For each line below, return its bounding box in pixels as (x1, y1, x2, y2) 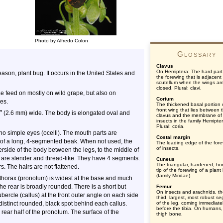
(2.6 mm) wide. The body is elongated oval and (2, 110, 130, 116)
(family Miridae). (156, 173, 192, 178)
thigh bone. (156, 211, 183, 217)
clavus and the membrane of (156, 112, 222, 118)
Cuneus (156, 156, 175, 162)
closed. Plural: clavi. (156, 85, 202, 91)
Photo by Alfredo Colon (35, 38, 88, 43)
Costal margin (156, 134, 190, 140)
